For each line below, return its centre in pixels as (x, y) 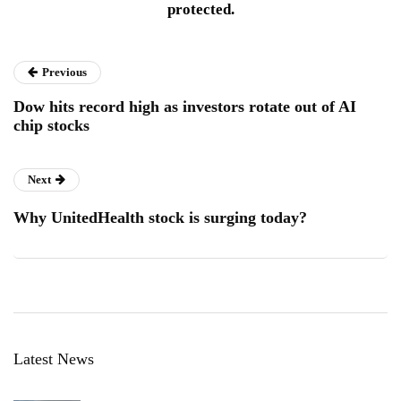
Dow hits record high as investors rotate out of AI (185, 107)
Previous (64, 73)
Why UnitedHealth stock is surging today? (160, 218)
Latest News (54, 359)
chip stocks (51, 126)
